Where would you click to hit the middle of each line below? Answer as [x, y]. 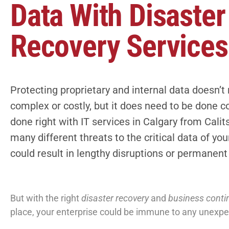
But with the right [46, 198]
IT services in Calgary [129, 122]
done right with [45, 122]
